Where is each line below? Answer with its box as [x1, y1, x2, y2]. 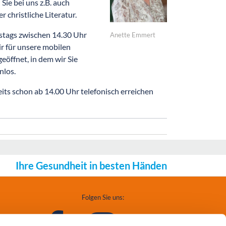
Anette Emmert [110, 30, 156, 39]
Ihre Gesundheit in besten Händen [16, 159, 167, 172]
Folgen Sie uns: [81, 193, 124, 201]
